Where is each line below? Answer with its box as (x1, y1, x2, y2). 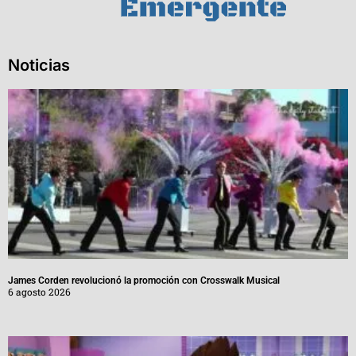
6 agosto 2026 (8, 285, 71, 299)
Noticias (8, 56, 70, 75)
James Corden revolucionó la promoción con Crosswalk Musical (8, 275, 280, 287)
